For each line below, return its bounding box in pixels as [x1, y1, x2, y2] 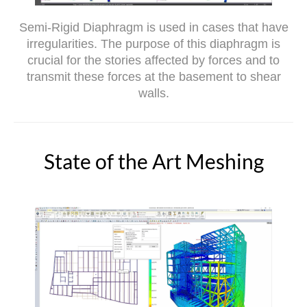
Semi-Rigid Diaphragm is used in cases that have [19, 21, 288, 35]
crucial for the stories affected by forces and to [27, 53, 280, 68]
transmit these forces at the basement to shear [26, 70, 281, 84]
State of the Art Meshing [43, 149, 264, 174]
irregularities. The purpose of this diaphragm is [27, 37, 280, 51]
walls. [138, 86, 169, 101]
